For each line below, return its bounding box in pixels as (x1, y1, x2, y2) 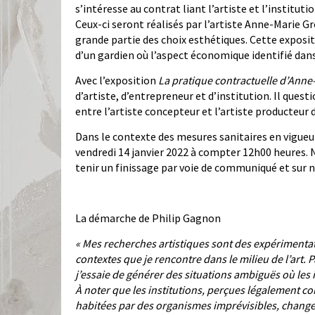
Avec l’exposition (75, 73, 158, 88)
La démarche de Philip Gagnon (75, 211, 221, 226)
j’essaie (75, 267, 110, 282)
